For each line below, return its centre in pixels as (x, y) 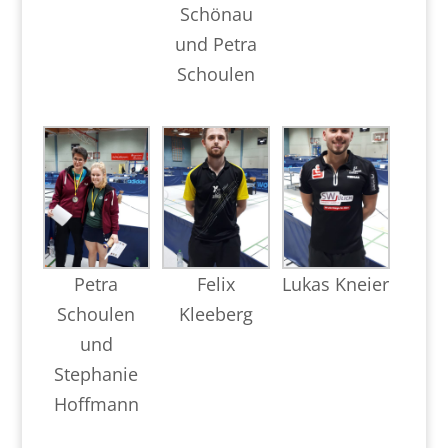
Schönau (216, 14)
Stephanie (96, 373)
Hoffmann (96, 403)
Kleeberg (216, 313)
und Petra (216, 44)
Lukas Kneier (336, 283)
